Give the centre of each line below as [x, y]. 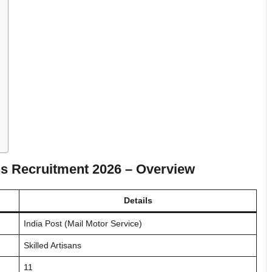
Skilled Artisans [53, 245]
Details [138, 200]
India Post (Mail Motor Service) [83, 223]
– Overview [160, 169]
